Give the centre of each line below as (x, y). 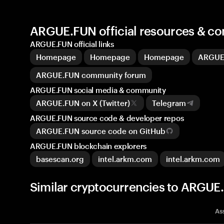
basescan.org (60, 159)
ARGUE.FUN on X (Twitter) (83, 103)
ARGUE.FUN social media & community (98, 90)
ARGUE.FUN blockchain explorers (88, 146)
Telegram (169, 103)
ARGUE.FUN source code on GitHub (101, 131)
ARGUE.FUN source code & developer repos (107, 118)
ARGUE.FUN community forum (91, 75)
